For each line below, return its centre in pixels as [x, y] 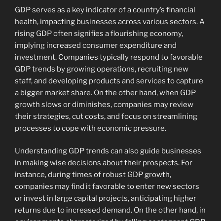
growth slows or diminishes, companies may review [104, 104]
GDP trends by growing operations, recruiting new [102, 69]
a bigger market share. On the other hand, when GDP [105, 92]
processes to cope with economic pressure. [91, 128]
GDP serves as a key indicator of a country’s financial [105, 10]
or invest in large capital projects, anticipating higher [106, 199]
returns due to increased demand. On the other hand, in [110, 210]
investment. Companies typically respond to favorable [109, 57]
